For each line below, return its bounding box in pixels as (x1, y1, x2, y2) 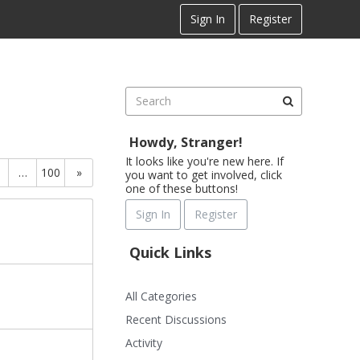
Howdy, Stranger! (129, 133, 243, 151)
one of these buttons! (125, 181, 238, 196)
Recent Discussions (125, 312, 227, 327)
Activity (125, 335, 162, 350)
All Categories (125, 288, 197, 304)
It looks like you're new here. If (125, 153, 284, 169)
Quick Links (129, 243, 211, 262)
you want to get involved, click (125, 167, 282, 182)
